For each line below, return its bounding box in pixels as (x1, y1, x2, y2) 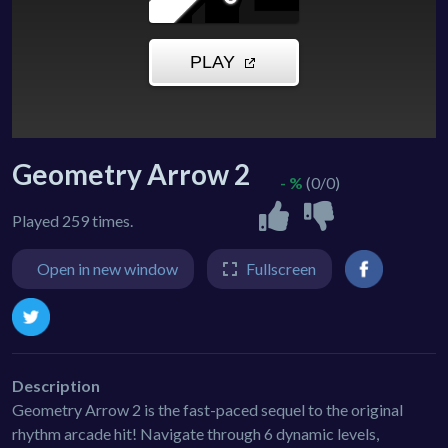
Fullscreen (246, 258, 316, 278)
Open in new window (37, 258, 178, 278)
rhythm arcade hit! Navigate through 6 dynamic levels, (12, 423, 379, 443)
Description (12, 375, 100, 395)
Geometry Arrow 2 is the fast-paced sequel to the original (12, 399, 403, 419)
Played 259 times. (12, 210, 133, 230)
